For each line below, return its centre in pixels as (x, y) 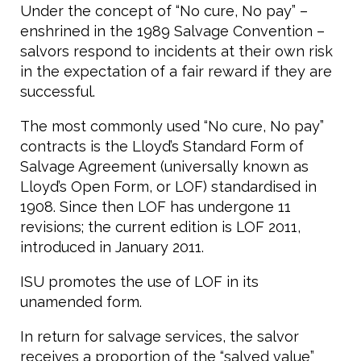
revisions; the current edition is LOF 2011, (160, 227)
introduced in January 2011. (112, 247)
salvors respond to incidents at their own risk (176, 51)
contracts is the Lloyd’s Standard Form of (162, 146)
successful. (58, 91)
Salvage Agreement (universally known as (164, 166)
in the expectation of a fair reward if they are (176, 71)
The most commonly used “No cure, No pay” (172, 126)
